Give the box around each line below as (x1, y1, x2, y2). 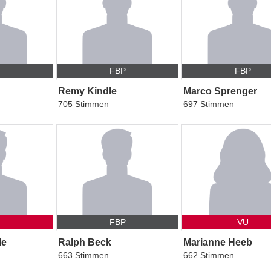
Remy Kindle (57, 86, 117, 97)
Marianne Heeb (183, 237, 253, 248)
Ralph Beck (57, 237, 111, 248)
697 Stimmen (183, 99, 235, 109)
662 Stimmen (183, 250, 235, 261)
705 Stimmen (57, 99, 109, 109)
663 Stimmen (57, 250, 109, 261)
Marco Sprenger (183, 86, 258, 97)
